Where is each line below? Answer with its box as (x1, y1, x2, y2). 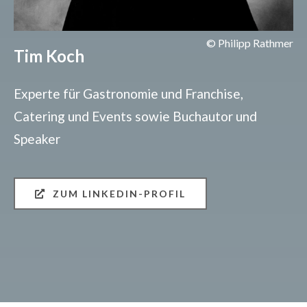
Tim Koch (13, 46, 84, 66)
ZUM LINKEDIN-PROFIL (52, 188, 186, 200)
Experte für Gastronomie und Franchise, (13, 86, 243, 102)
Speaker (13, 131, 60, 147)
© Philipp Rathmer (206, 36, 294, 50)
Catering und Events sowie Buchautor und (13, 108, 257, 125)
